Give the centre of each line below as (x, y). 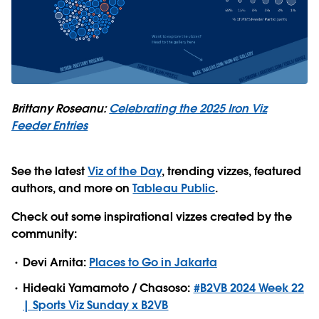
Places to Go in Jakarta (153, 263)
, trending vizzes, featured (231, 172)
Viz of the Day (125, 172)
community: (45, 234)
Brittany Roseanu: (61, 109)
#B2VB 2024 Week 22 (249, 288)
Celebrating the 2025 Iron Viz (188, 109)
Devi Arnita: (56, 263)
